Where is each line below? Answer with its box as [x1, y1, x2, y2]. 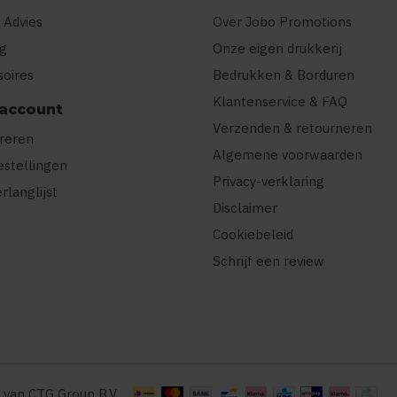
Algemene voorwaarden [213, 146, 362, 164]
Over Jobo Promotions [213, 13, 352, 31]
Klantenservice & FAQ [213, 93, 347, 111]
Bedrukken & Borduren [213, 66, 354, 84]
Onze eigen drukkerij [213, 40, 342, 58]
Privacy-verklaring [213, 173, 324, 191]
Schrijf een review [213, 253, 324, 270]
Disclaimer [213, 199, 277, 217]
